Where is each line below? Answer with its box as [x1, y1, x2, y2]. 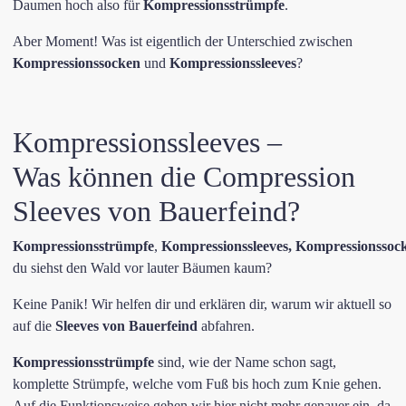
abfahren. [198, 318, 255, 333]
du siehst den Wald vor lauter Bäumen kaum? [13, 260, 272, 275]
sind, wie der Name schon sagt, [154, 354, 336, 370]
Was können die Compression [13, 160, 355, 193]
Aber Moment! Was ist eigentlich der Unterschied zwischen [13, 34, 353, 49]
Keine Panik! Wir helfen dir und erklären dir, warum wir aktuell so [13, 296, 391, 312]
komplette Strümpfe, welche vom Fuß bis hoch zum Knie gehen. [13, 376, 382, 391]
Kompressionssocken [13, 55, 140, 71]
